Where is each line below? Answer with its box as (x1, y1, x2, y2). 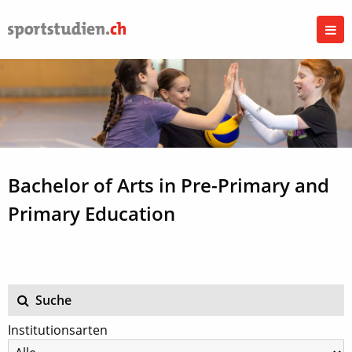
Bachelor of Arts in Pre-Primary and (8, 171, 329, 198)
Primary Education (8, 200, 175, 226)
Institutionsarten (8, 321, 108, 339)
